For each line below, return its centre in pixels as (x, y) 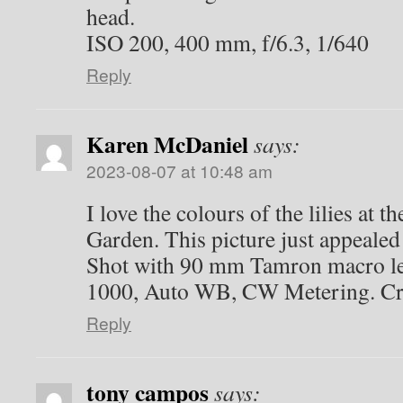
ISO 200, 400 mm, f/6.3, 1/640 (228, 42)
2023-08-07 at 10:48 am (179, 170)
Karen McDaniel (167, 144)
